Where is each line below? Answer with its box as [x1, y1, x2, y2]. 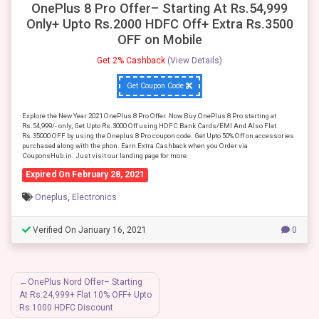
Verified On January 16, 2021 [31, 224, 147, 235]
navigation [11, 290, 79, 308]
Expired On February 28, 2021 [25, 169, 145, 180]
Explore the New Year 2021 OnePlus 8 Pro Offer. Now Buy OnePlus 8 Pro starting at [22, 111, 276, 120]
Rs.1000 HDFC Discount [19, 303, 113, 313]
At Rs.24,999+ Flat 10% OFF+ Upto [19, 290, 152, 300]
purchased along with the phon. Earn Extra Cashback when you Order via [22, 141, 248, 150]
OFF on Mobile [117, 31, 202, 47]
